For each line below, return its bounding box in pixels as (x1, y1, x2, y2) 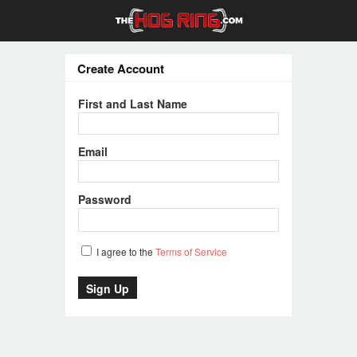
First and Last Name (78, 96, 187, 112)
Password (78, 191, 131, 207)
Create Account (77, 60, 164, 77)
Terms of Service (155, 245, 227, 258)
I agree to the (94, 245, 155, 258)
